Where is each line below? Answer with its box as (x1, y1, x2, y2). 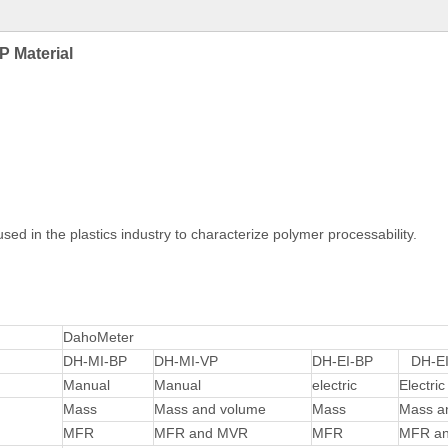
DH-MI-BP (63, 353, 127, 369)
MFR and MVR (154, 425, 248, 441)
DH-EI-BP (312, 353, 373, 369)
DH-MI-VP (154, 353, 218, 369)
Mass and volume (154, 401, 266, 417)
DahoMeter (63, 329, 134, 345)
